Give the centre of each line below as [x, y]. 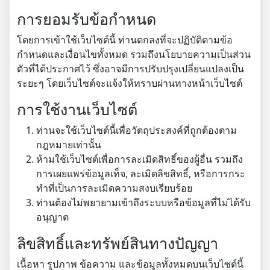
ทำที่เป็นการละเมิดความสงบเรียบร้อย [114, 188]
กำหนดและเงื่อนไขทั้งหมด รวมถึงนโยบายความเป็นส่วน [134, 54]
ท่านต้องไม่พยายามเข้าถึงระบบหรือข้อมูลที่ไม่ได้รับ [143, 202]
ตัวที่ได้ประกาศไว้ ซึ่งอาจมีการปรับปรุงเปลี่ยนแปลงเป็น [130, 69]
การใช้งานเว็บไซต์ [77, 109]
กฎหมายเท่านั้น [69, 145]
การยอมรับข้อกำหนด [86, 19]
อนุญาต [52, 217]
